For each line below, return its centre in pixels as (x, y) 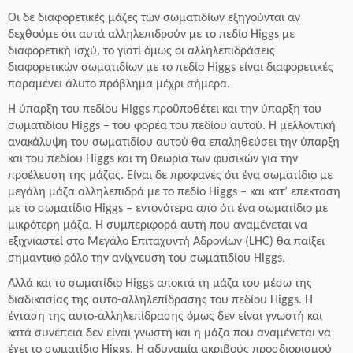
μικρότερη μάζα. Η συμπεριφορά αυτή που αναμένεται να (158, 225)
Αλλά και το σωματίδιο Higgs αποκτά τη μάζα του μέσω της (160, 284)
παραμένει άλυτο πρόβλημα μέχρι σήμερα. (119, 84)
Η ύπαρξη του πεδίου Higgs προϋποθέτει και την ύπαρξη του (165, 110)
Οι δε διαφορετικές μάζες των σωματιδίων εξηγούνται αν (154, 18)
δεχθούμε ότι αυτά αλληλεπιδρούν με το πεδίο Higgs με (151, 35)
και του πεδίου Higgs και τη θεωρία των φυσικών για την (153, 159)
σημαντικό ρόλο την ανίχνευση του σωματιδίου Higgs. (147, 258)
